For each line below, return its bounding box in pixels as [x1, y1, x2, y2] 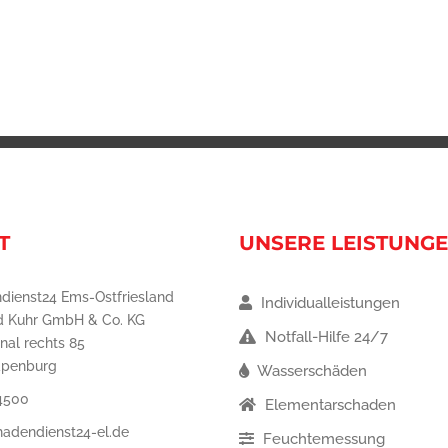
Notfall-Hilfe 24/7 [261, 328, 388, 346]
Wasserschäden [254, 362, 367, 380]
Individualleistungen [257, 294, 400, 312]
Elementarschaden [261, 396, 396, 414]
